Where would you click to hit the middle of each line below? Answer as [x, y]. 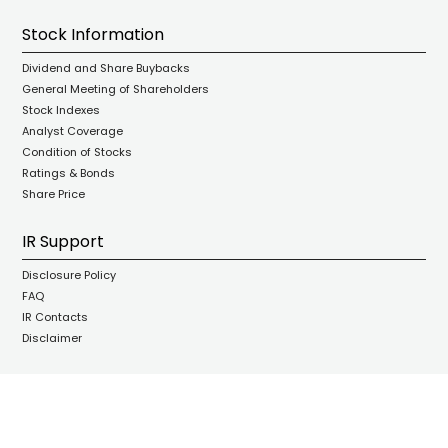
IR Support [63, 241]
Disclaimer [52, 338]
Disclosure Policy [69, 275]
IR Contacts [55, 317]
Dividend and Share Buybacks [106, 68]
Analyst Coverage [73, 131]
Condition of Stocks [77, 152]
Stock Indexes [61, 110]
